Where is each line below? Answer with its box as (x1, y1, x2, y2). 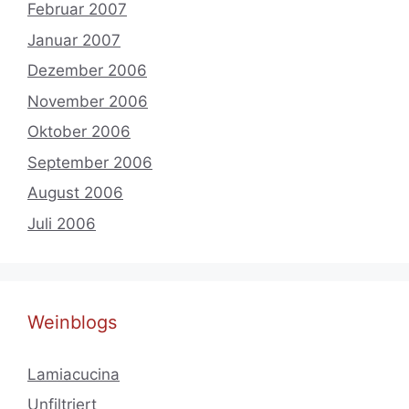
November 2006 (27, 91, 148, 110)
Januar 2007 (27, 30, 121, 49)
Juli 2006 (27, 214, 96, 233)
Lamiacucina (27, 364, 120, 383)
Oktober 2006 (27, 122, 131, 142)
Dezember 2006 (27, 61, 147, 80)
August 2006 (27, 184, 123, 203)
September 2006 (27, 152, 152, 172)
